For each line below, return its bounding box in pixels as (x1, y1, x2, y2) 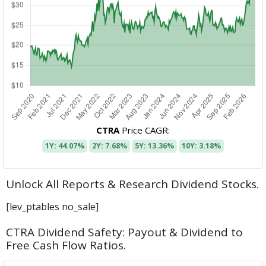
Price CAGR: (119, 124, 170, 137)
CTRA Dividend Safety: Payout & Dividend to (6, 224, 243, 240)
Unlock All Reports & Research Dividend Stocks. (6, 176, 259, 192)
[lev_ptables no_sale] (6, 200, 99, 214)
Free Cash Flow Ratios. (6, 237, 126, 254)
